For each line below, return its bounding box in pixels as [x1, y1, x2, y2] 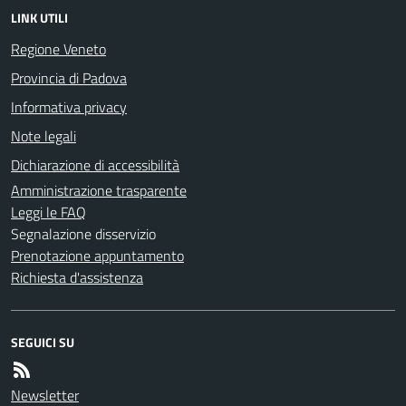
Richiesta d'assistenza [11, 266, 143, 288]
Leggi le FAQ [11, 200, 86, 223]
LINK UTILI [11, 7, 68, 27]
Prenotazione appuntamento [11, 244, 184, 266]
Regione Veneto [11, 37, 106, 60]
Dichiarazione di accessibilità [11, 153, 179, 176]
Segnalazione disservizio [11, 222, 156, 245]
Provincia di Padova [11, 66, 127, 89]
